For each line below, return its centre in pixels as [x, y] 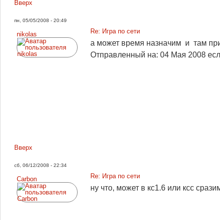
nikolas [27, 34]
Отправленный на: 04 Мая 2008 [149, 55]
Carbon [27, 179]
